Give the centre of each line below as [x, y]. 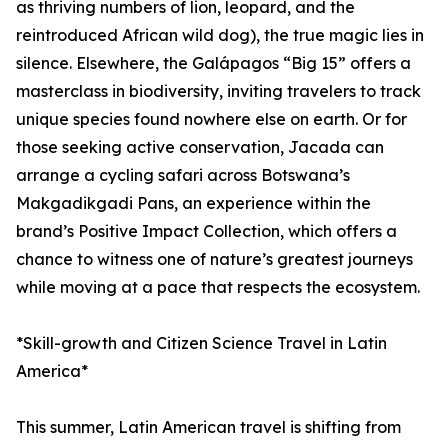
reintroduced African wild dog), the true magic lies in [220, 35]
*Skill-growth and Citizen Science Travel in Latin [201, 343]
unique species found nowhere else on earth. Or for [211, 119]
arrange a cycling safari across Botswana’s [183, 175]
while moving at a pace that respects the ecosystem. [218, 287]
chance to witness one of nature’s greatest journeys [214, 259]
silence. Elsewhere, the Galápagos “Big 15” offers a [213, 63]
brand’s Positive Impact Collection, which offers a [206, 231]
